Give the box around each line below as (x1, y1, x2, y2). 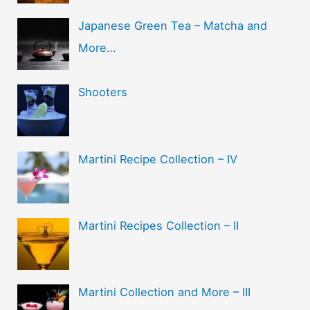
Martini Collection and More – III (77, 285, 250, 300)
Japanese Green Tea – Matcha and (77, 18, 267, 33)
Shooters (77, 85, 127, 100)
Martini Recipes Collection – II (77, 218, 239, 232)
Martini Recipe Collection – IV (77, 152, 237, 166)
